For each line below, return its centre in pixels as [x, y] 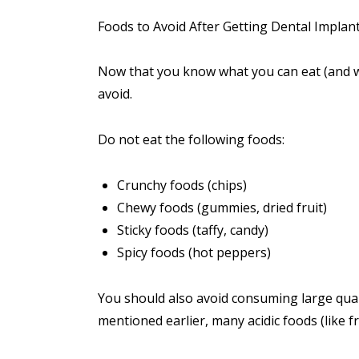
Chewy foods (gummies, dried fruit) [222, 208]
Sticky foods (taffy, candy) [193, 230]
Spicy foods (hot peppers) [194, 253]
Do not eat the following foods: [191, 140]
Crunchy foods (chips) [182, 186]
